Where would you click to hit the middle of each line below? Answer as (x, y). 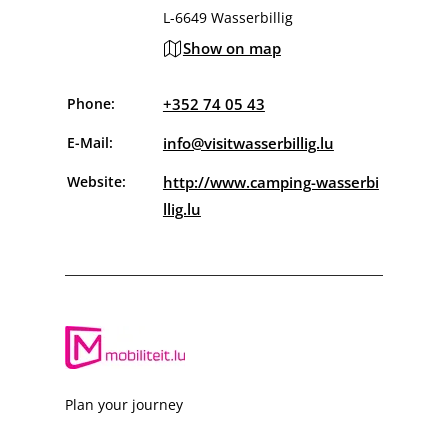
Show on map (231, 48)
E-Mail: (89, 143)
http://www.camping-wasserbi (270, 182)
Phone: (90, 104)
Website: (96, 182)
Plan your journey (123, 405)
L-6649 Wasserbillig (227, 18)
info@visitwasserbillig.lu (248, 143)
